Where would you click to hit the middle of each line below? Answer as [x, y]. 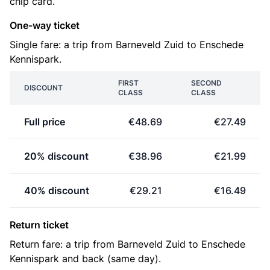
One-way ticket [45, 25]
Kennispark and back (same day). [85, 259]
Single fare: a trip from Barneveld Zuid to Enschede [127, 45]
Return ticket [39, 225]
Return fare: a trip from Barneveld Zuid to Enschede [127, 244]
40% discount [57, 190]
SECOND [206, 83]
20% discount [56, 156]
